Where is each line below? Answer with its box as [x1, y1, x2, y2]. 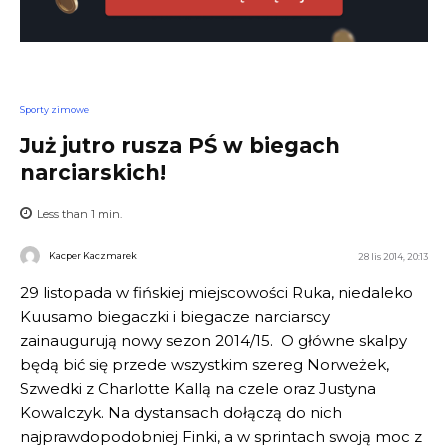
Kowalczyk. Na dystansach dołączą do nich [20, 402, 342, 422]
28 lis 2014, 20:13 [358, 251, 428, 263]
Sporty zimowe [20, 104, 89, 116]
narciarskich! [20, 159, 166, 185]
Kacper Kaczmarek [49, 250, 137, 262]
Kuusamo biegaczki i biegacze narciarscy [20, 306, 330, 326]
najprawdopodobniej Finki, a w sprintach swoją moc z [20, 426, 422, 446]
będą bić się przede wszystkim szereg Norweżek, [20, 354, 389, 374]
